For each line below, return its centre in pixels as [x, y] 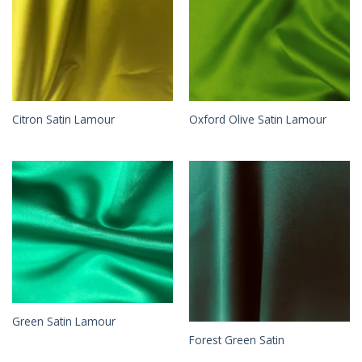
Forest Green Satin [236, 339]
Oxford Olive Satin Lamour [257, 119]
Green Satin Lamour [63, 322]
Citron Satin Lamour [63, 119]
